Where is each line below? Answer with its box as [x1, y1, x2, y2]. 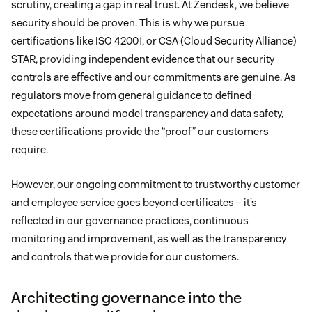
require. [11, 143, 48, 157]
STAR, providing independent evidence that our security [11, 52, 274, 66]
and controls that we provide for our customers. [11, 250, 239, 264]
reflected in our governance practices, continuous [11, 214, 249, 228]
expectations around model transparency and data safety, [11, 107, 283, 120]
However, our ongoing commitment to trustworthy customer [11, 178, 300, 192]
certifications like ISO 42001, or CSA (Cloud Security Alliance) [11, 34, 297, 48]
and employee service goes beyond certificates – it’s [11, 196, 257, 210]
